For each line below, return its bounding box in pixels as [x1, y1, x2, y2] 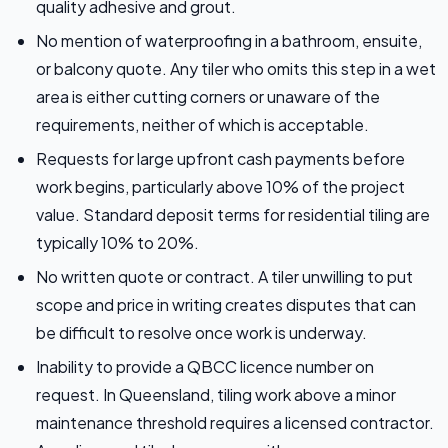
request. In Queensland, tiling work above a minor [36, 384, 396, 406]
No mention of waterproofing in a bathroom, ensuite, [36, 30, 422, 52]
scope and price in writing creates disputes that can [36, 294, 416, 316]
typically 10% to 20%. [36, 232, 199, 254]
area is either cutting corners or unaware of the [36, 86, 380, 108]
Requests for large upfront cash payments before [36, 148, 405, 170]
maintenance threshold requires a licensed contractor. [36, 412, 434, 434]
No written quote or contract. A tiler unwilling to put [36, 266, 413, 288]
